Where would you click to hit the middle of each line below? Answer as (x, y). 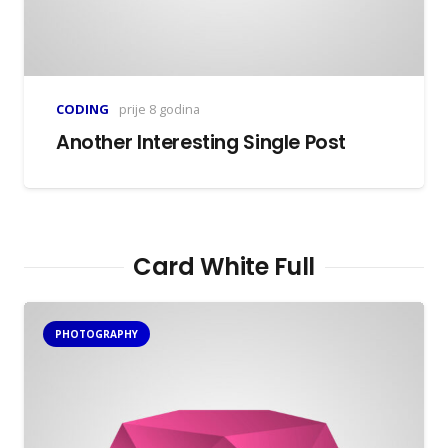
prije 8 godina (159, 109)
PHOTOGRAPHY (97, 334)
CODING (82, 109)
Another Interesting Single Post (201, 143)
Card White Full (224, 267)
